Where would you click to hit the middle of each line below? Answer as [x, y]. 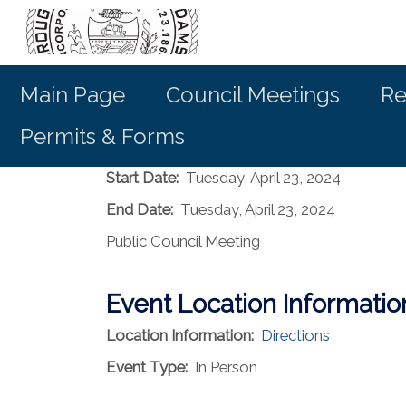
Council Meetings [253, 95]
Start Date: [142, 178]
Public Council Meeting [183, 241]
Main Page [72, 95]
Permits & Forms [102, 136]
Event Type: [147, 367]
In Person [226, 367]
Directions [295, 335]
